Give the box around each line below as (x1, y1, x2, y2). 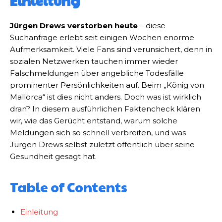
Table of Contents (10, 177, 127, 197)
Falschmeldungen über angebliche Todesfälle (10, 68, 184, 78)
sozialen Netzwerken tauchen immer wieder (10, 56, 178, 66)
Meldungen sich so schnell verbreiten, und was (10, 128, 186, 138)
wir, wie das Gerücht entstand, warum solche (10, 116, 177, 126)
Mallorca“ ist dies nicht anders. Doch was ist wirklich (10, 92, 201, 102)
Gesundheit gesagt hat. (10, 152, 97, 162)
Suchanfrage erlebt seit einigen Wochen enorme (10, 33, 194, 43)
